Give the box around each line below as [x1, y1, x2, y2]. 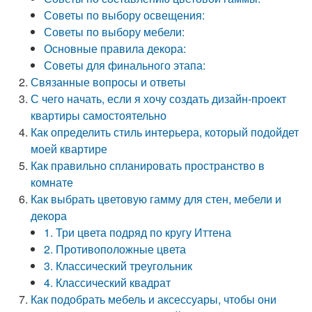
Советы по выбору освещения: [44, 7, 205, 23]
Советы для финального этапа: [44, 57, 206, 73]
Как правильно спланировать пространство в [31, 157, 265, 173]
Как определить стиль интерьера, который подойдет [31, 124, 299, 140]
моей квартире [31, 141, 108, 157]
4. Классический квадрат [44, 274, 171, 290]
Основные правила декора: [44, 40, 187, 56]
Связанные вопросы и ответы [31, 74, 187, 90]
